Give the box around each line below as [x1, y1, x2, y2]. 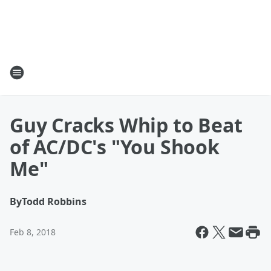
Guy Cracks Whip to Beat [10, 112, 243, 138]
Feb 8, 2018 [10, 226, 56, 238]
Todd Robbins [22, 195, 87, 208]
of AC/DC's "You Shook [10, 134, 220, 160]
